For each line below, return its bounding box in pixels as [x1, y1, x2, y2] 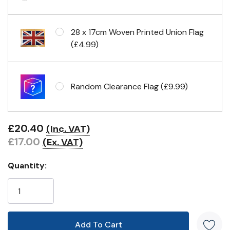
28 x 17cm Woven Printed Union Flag [71, 27, 204, 37]
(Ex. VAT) [43, 136, 83, 148]
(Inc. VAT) [46, 123, 90, 135]
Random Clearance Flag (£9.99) [71, 81, 188, 92]
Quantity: [8, 160, 47, 171]
